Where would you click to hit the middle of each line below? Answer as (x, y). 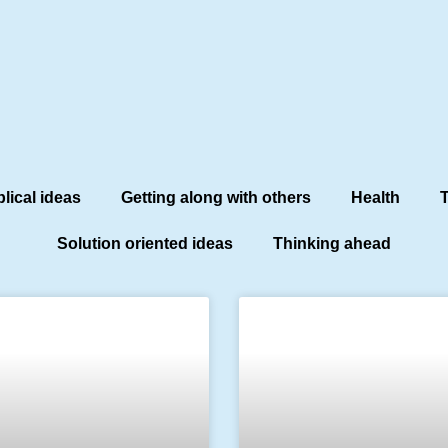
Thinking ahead (332, 244)
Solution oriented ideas (145, 244)
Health (375, 198)
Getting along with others (216, 198)
